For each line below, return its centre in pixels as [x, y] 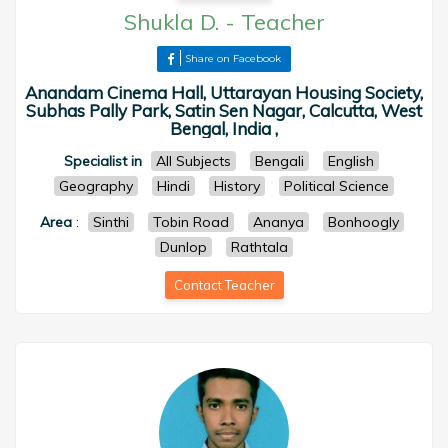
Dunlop [183, 247]
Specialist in [103, 161]
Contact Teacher [224, 285]
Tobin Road [190, 222]
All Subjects [193, 161]
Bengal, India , [224, 128]
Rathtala [259, 247]
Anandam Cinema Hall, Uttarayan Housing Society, [224, 92]
